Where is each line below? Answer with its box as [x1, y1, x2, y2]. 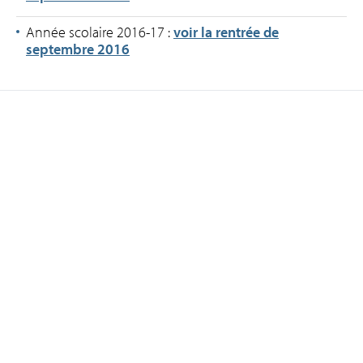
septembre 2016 [26, 40, 130, 59]
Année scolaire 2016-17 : [26, 23, 173, 42]
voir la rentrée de [173, 23, 279, 42]
